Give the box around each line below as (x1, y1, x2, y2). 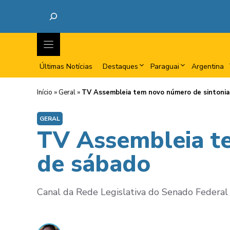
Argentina (191, 62, 224, 71)
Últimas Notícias (40, 62, 92, 71)
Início (37, 88, 52, 97)
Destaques (103, 62, 138, 71)
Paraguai (150, 62, 179, 71)
